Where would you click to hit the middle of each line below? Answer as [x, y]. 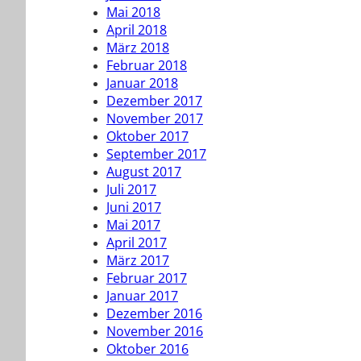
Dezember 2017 [154, 101]
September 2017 [156, 154]
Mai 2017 [133, 225]
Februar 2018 [147, 66]
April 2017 [137, 243]
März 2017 [138, 261]
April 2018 [137, 30]
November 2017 [155, 119]
